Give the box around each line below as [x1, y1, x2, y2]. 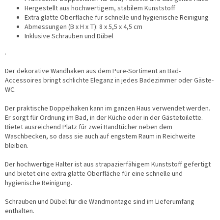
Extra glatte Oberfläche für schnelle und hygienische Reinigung [25, 13, 209, 23]
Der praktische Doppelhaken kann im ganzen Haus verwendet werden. [5, 104, 210, 114]
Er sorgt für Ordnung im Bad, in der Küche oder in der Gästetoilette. [5, 113, 203, 123]
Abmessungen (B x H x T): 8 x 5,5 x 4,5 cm [25, 22, 142, 32]
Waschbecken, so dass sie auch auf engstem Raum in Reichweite [5, 132, 195, 142]
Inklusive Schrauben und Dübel [25, 31, 113, 42]
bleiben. [5, 141, 28, 151]
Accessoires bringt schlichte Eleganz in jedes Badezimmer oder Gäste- [5, 76, 214, 86]
